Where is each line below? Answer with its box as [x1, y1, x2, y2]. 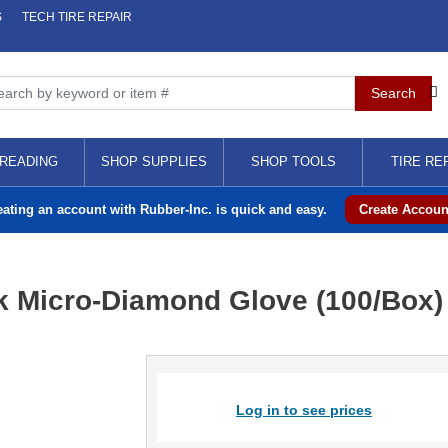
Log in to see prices [235, 402, 372, 418]
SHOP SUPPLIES [101, 154, 207, 169]
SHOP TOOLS [250, 154, 336, 169]
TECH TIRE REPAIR [22, 10, 132, 24]
